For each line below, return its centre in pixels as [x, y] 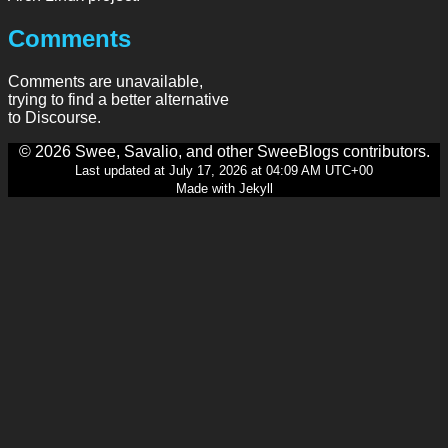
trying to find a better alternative [118, 100]
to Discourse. [54, 118]
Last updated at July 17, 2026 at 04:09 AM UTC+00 [224, 171]
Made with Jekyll [224, 189]
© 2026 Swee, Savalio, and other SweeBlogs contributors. [224, 152]
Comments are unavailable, [105, 82]
